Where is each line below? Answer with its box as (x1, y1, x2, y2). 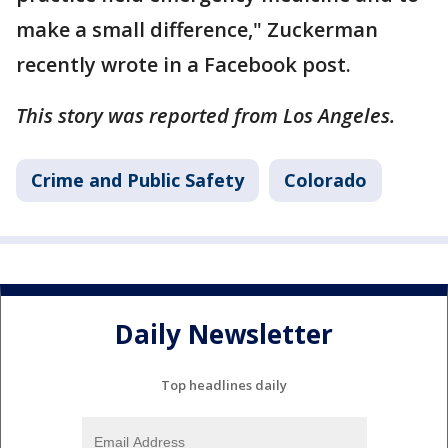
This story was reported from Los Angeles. (16, 102, 405, 130)
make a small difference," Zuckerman (16, 16, 378, 44)
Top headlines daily (161, 376, 287, 395)
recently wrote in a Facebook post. (16, 51, 356, 79)
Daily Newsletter (115, 315, 333, 352)
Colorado (284, 168, 367, 193)
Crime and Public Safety (31, 168, 244, 193)
